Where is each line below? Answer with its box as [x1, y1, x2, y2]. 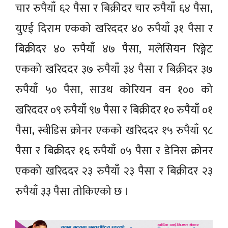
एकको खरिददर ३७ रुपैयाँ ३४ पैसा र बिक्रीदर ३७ [15, 60, 213, 79]
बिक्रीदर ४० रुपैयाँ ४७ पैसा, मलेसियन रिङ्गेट [15, 39, 213, 59]
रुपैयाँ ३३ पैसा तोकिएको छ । [15, 182, 129, 201]
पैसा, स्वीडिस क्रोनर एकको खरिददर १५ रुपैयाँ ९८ [15, 121, 213, 140]
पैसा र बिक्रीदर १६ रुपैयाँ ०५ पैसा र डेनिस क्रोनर [15, 141, 213, 160]
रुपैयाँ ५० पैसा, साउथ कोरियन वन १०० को [15, 80, 213, 99]
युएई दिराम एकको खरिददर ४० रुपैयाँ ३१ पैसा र [15, 19, 213, 38]
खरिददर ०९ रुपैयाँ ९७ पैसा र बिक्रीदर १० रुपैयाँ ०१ [15, 100, 213, 120]
